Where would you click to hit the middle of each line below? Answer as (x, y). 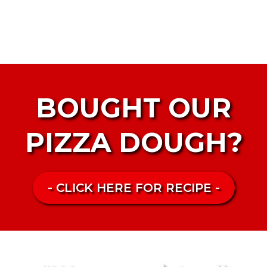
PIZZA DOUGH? (133, 142)
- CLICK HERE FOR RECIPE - (133, 188)
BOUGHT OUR (133, 108)
